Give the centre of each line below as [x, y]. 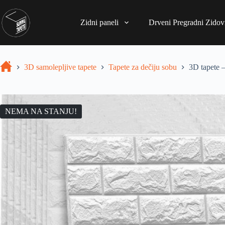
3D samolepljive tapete [60, 67]
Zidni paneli [100, 22]
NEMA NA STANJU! [41, 111]
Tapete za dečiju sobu [143, 67]
